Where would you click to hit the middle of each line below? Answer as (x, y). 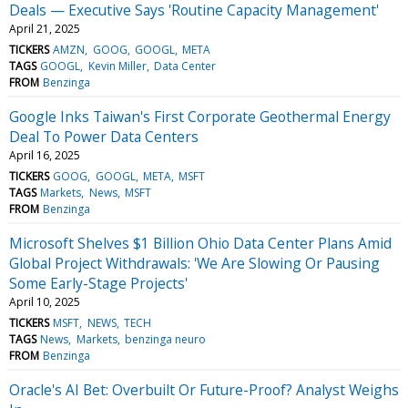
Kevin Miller (117, 66)
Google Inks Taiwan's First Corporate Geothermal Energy (200, 116)
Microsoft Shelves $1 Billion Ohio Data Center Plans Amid (200, 243)
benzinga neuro (165, 339)
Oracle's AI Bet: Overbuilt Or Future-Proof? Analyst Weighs (204, 389)
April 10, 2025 (45, 301)
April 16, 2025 (45, 155)
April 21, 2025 (45, 28)
